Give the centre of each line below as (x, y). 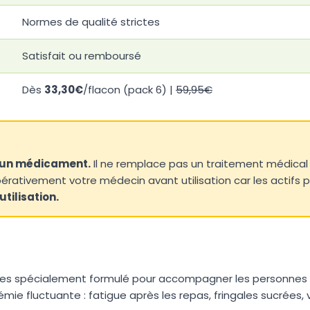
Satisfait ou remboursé (82, 55)
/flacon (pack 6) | (129, 89)
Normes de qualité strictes (91, 21)
